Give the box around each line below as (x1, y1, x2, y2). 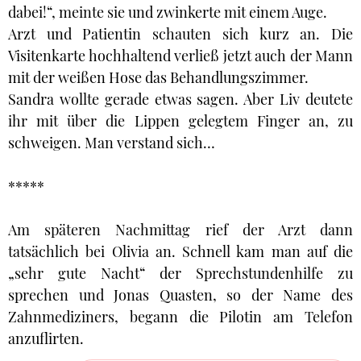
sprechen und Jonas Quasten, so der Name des (8, 285, 353, 305)
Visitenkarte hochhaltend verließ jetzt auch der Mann (8, 46, 353, 66)
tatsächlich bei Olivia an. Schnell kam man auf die (8, 242, 353, 262)
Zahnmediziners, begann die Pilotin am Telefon (8, 307, 353, 327)
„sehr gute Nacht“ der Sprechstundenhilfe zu (8, 263, 353, 284)
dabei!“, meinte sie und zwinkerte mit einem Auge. (8, 2, 327, 23)
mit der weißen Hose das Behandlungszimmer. (8, 68, 309, 88)
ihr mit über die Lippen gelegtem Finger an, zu (8, 111, 353, 131)
